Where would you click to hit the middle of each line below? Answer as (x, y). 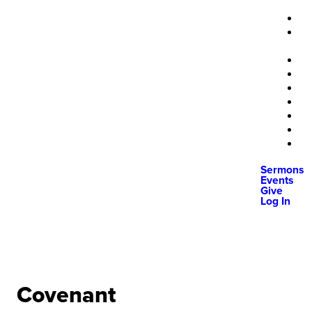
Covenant (67, 296)
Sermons (282, 170)
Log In (275, 202)
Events (277, 181)
